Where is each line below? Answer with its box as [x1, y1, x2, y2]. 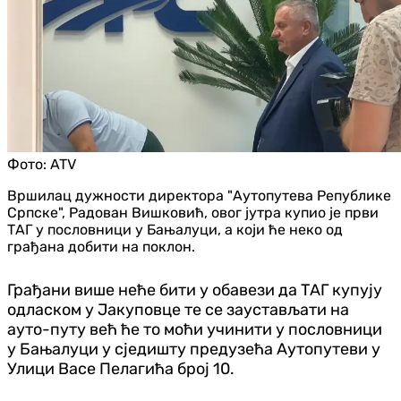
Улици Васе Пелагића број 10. [7, 358, 235, 379]
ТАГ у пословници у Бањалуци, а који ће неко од [7, 220, 343, 238]
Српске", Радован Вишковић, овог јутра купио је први [7, 203, 379, 221]
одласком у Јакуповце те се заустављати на [7, 299, 349, 320]
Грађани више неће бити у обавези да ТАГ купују [7, 279, 382, 300]
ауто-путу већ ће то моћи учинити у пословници [7, 319, 382, 339]
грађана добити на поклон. [7, 237, 195, 255]
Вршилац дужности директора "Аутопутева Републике [7, 186, 391, 204]
